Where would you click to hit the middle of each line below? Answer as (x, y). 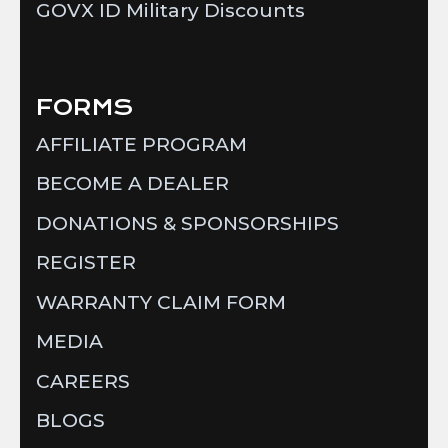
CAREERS (83, 381)
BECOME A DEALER (132, 184)
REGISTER (86, 263)
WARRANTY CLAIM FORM (161, 302)
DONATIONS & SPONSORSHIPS (187, 223)
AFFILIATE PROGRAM (141, 144)
